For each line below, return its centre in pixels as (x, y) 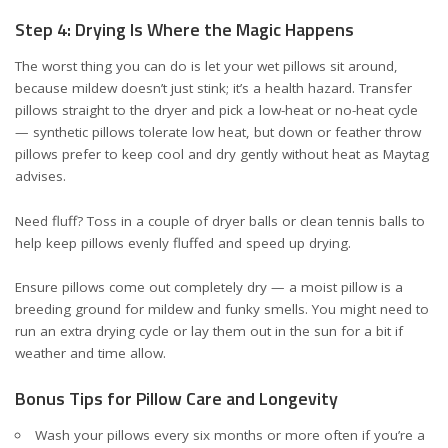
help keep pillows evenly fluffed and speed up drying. (183, 242)
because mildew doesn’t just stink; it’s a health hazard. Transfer (213, 88)
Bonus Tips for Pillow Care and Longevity (176, 398)
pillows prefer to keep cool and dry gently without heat (189, 154)
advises (39, 176)
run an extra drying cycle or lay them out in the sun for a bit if (209, 331)
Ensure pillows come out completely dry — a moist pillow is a (209, 287)
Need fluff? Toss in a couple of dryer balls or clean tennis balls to (220, 220)
